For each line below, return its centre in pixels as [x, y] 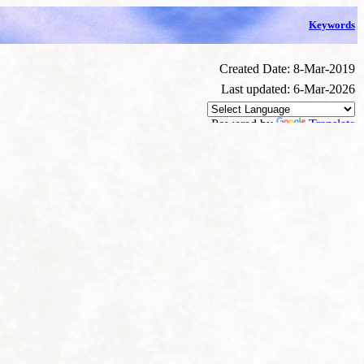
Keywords [332, 25]
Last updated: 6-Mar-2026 [288, 89]
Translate [332, 124]
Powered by [244, 124]
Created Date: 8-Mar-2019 [287, 69]
